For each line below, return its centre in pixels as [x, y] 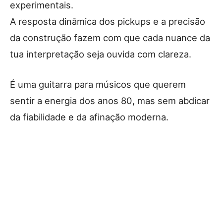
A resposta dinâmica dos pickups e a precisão [108, 22]
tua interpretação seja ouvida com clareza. [101, 54]
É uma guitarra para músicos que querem [98, 84]
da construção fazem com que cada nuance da [110, 38]
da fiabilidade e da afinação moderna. [89, 117]
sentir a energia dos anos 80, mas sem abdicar [110, 101]
